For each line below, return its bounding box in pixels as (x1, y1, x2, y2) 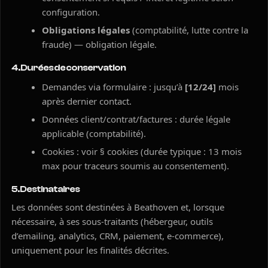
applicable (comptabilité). (42, 127, 146, 139)
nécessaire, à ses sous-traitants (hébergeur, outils (11, 215, 213, 227)
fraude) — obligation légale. (42, 38, 157, 50)
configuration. (42, 6, 100, 18)
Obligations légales (42, 24, 130, 36)
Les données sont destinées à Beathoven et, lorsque (11, 201, 224, 213)
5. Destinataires (11, 184, 80, 194)
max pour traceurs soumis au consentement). (42, 160, 229, 172)
